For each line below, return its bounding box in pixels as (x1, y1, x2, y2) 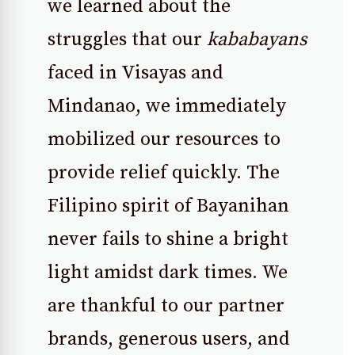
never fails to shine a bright (48, 227, 288, 252)
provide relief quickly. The (48, 161, 280, 185)
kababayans (207, 28, 307, 52)
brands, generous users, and (48, 327, 290, 352)
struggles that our (48, 28, 207, 52)
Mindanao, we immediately (48, 94, 286, 119)
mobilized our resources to (48, 128, 281, 152)
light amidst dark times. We (48, 261, 288, 285)
